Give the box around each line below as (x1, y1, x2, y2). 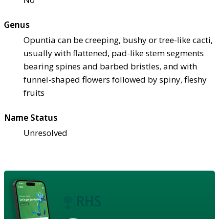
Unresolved (23, 127, 67, 138)
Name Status (4, 111, 58, 123)
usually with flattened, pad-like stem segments (23, 47, 204, 59)
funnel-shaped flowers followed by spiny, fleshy (23, 73, 207, 85)
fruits (23, 87, 44, 98)
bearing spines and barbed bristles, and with (23, 60, 197, 72)
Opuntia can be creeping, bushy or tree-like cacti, (23, 34, 213, 45)
